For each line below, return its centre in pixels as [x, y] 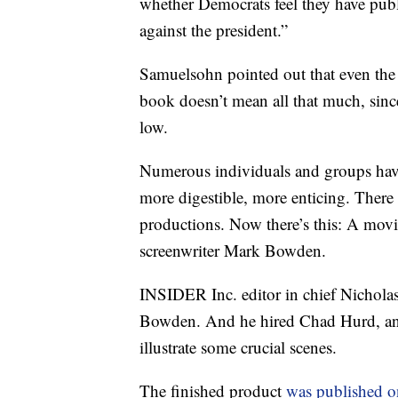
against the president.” [214, 30]
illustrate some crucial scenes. [238, 347]
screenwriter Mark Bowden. [233, 250]
